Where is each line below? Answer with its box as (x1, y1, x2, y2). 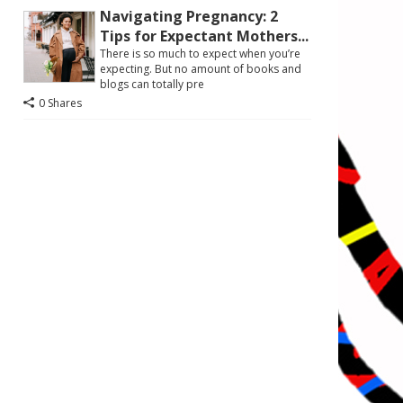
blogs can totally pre (100, 76, 204, 92)
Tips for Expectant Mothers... (100, 26, 309, 46)
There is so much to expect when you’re (100, 46, 300, 61)
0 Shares (39, 95, 82, 111)
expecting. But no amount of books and (100, 61, 301, 76)
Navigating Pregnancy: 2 (100, 6, 278, 26)
